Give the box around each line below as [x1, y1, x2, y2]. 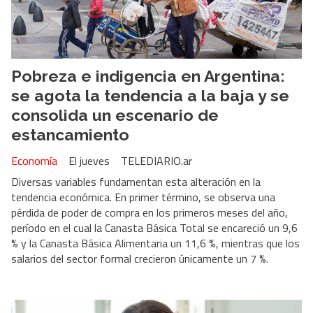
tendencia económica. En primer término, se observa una [11, 188, 275, 205]
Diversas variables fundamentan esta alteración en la [11, 173, 261, 190]
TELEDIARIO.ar [121, 152, 192, 169]
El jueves [68, 152, 110, 169]
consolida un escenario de [11, 105, 219, 125]
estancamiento [11, 125, 129, 145]
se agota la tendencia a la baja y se [11, 86, 289, 105]
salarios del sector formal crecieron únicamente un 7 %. [11, 249, 268, 267]
